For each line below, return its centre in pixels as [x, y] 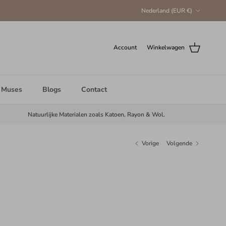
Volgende [179, 144]
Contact [94, 89]
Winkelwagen [166, 48]
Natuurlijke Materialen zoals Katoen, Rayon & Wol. [96, 114]
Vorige [151, 144]
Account [125, 48]
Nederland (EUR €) [167, 10]
